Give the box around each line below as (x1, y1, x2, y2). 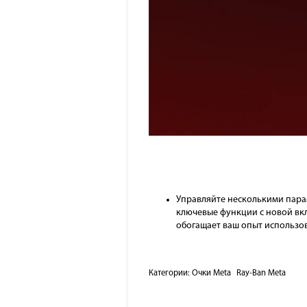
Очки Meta (192, 269, 231, 278)
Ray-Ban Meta (236, 269, 286, 278)
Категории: (149, 269, 192, 278)
